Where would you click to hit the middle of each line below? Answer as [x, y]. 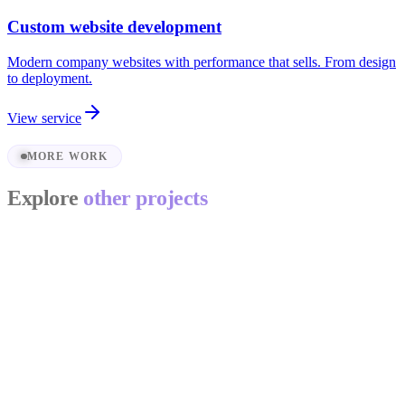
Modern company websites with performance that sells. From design [202, 61]
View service [44, 118]
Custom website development [114, 26]
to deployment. [50, 78]
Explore [43, 198]
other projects [146, 198]
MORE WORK [67, 157]
